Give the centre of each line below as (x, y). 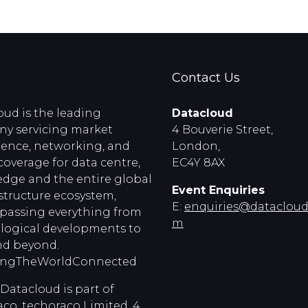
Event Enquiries (220, 190)
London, (196, 146)
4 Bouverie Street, (222, 130)
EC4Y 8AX (198, 163)
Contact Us (206, 78)
